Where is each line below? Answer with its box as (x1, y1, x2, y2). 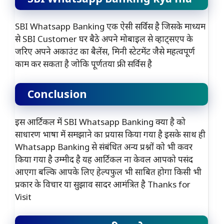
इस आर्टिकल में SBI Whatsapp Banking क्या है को (15, 115, 185, 127)
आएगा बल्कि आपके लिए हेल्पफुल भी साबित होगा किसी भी (15, 165, 201, 177)
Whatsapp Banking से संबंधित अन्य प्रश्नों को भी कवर (15, 140, 192, 152)
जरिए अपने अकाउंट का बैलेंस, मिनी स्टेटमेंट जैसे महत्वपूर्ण (15, 45, 195, 57)
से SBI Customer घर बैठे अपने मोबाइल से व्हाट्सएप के (15, 33, 193, 45)
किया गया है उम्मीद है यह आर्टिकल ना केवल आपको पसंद (15, 153, 193, 165)
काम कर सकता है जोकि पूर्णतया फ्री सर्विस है (15, 58, 152, 70)
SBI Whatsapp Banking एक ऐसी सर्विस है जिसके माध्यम (15, 20, 205, 32)
